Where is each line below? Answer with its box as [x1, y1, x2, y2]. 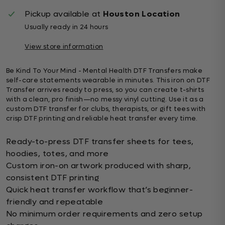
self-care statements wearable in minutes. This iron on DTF [6, 76, 210, 84]
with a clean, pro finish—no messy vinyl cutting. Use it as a [6, 95, 204, 103]
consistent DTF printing [6, 172, 99, 183]
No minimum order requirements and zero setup [6, 208, 203, 219]
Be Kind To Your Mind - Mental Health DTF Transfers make [6, 66, 202, 75]
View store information [25, 43, 103, 51]
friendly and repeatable [6, 196, 103, 207]
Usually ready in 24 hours [25, 23, 108, 31]
